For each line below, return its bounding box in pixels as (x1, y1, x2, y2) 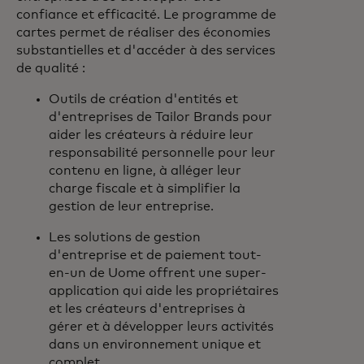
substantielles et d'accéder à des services (16, 44, 275, 57)
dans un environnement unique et (49, 338, 261, 351)
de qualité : (16, 62, 89, 75)
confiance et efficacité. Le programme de (16, 8, 276, 21)
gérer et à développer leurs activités (49, 320, 274, 333)
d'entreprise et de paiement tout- (49, 249, 262, 262)
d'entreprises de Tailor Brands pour (49, 110, 272, 123)
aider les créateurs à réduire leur (49, 128, 253, 141)
